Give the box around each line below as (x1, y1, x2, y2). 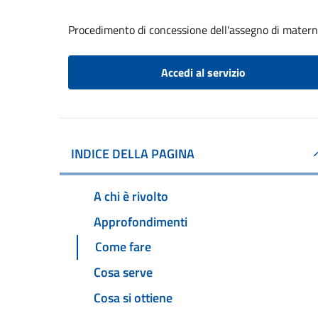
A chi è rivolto (94, 186, 168, 206)
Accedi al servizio (160, 64, 246, 81)
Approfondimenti (94, 212, 187, 231)
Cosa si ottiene (94, 288, 172, 308)
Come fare (95, 237, 151, 257)
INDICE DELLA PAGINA (71, 144, 194, 163)
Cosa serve (94, 263, 153, 283)
